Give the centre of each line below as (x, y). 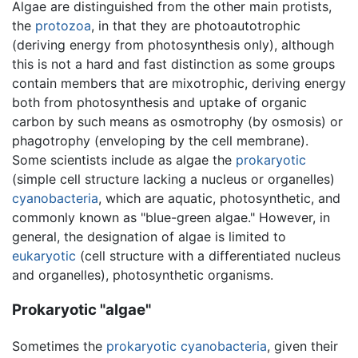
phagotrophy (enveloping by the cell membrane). (160, 140)
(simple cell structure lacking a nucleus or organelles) (173, 179)
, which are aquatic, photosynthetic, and (219, 198)
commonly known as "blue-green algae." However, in (171, 217)
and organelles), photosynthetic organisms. (143, 274)
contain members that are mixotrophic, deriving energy (179, 83)
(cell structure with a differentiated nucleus (208, 255)
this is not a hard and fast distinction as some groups (173, 64)
